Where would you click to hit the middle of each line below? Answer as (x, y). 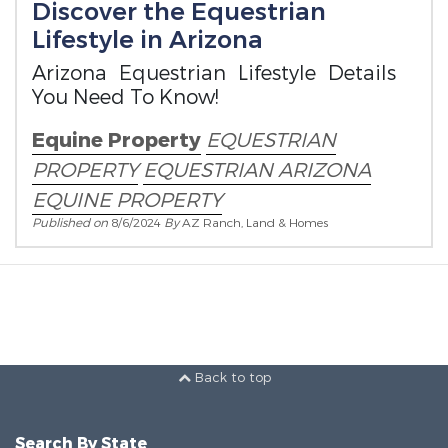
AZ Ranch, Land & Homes (255, 223)
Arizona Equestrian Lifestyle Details (214, 74)
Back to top (230, 378)
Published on (71, 223)
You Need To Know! (125, 98)
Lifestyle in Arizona (147, 40)
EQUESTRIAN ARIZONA (257, 171)
